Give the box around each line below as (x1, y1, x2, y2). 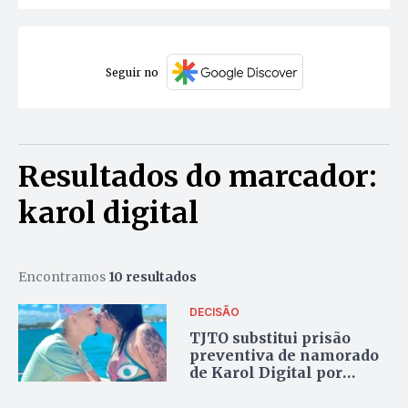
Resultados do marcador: (18, 158, 377, 196)
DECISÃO (189, 304, 240, 319)
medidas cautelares (189, 380, 341, 399)
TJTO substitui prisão (189, 328, 352, 347)
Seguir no (105, 65, 158, 79)
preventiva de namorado (189, 345, 380, 364)
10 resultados (108, 269, 197, 286)
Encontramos (18, 269, 108, 286)
